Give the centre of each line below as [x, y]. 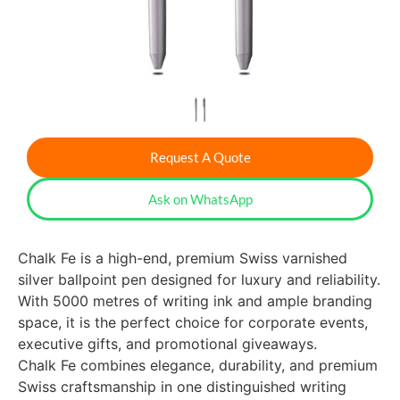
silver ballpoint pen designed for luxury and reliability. [199, 279]
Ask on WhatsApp [200, 199]
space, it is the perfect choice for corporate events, [193, 322]
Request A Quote [200, 157]
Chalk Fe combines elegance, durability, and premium [198, 365]
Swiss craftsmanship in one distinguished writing [182, 387]
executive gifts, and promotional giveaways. [167, 344]
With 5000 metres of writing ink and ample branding [195, 301]
